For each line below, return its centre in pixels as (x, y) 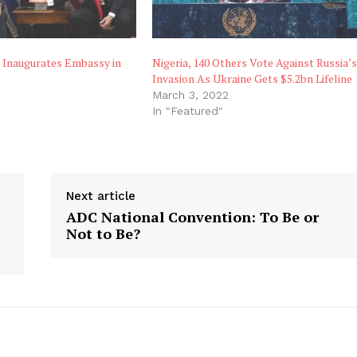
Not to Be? (104, 233)
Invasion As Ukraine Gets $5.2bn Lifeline (253, 78)
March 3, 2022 (191, 94)
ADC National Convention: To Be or (193, 216)
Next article (101, 196)
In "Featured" (188, 110)
